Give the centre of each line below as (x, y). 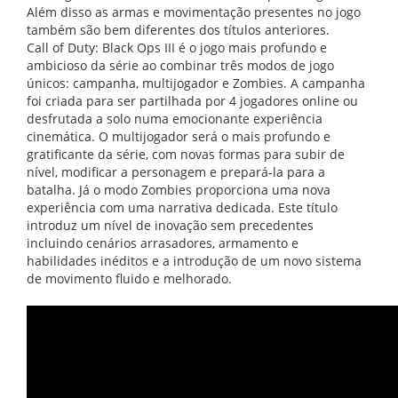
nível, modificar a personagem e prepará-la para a (176, 172)
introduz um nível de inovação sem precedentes (170, 225)
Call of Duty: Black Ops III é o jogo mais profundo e (177, 48)
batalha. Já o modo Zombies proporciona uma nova (179, 190)
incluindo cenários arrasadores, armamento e (163, 243)
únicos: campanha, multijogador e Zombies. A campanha (196, 83)
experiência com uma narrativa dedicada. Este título (182, 207)
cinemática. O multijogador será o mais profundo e (179, 136)
